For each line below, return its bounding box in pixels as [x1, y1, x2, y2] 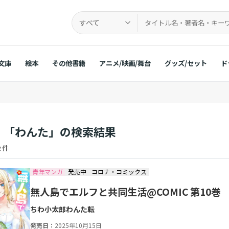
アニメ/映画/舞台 [99, 57, 151, 68]
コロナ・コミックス [91, 167, 147, 176]
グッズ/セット [164, 57, 207, 68]
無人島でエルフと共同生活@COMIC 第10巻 [30, 185, 221, 199]
